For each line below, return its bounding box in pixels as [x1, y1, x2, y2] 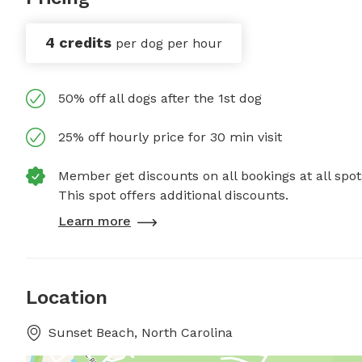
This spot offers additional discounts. [58, 187, 288, 204]
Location [26, 286, 107, 309]
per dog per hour [116, 36, 222, 52]
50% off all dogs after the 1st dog [58, 90, 262, 107]
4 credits [45, 34, 112, 52]
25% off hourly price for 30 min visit [58, 129, 282, 145]
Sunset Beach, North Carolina [48, 325, 233, 341]
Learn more [58, 213, 131, 229]
